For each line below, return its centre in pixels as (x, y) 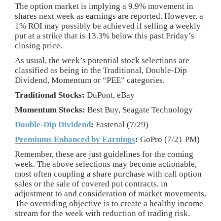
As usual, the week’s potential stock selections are (102, 60)
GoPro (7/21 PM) (169, 139)
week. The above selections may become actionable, (106, 164)
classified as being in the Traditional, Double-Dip (101, 70)
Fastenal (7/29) (121, 125)
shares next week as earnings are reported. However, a (109, 16)
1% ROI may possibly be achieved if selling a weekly (108, 26)
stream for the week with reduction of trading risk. (102, 213)
